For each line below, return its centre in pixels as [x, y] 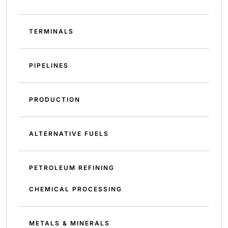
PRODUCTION [55, 99]
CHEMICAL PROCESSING [76, 189]
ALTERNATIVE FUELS [69, 134]
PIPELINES [49, 65]
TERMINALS [51, 31]
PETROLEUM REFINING [72, 168]
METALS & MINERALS [69, 223]
